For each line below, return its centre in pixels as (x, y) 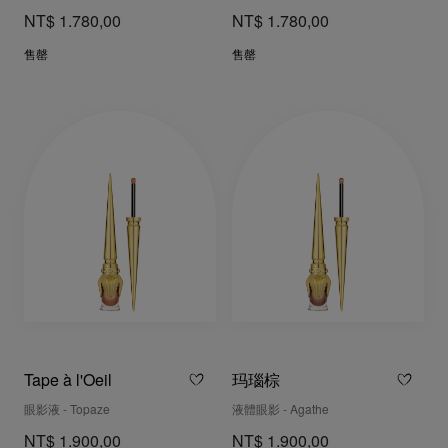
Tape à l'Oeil (68, 381)
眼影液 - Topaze (67, 410)
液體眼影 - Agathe (280, 410)
